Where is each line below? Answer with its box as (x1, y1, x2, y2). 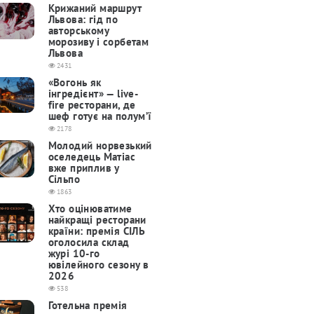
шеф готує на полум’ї (48, 109, 152, 123)
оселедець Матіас (48, 150, 135, 164)
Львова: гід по (48, 13, 118, 27)
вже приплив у (48, 161, 119, 175)
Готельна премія (48, 299, 128, 313)
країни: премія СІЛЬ (48, 224, 146, 238)
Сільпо (48, 172, 80, 186)
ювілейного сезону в (48, 258, 149, 272)
